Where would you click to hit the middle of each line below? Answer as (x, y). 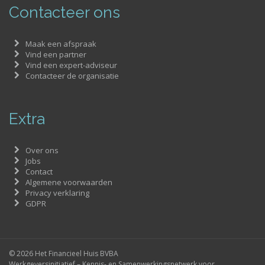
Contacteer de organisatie (72, 76)
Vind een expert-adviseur (71, 65)
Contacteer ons (64, 13)
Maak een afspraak (61, 44)
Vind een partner (56, 55)
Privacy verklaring (57, 193)
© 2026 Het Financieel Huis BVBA (64, 254)
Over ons (42, 151)
